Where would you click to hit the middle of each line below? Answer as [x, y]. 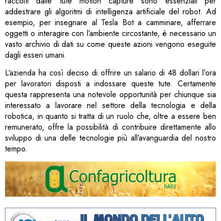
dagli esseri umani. [36, 55]
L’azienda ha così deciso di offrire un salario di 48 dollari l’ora [110, 73]
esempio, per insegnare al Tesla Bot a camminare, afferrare [110, 22]
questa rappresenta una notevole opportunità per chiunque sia [110, 94]
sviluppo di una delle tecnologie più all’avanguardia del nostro [110, 138]
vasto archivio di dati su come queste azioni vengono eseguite [110, 44]
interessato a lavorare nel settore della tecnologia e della [110, 105]
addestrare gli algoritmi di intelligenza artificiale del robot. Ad [110, 11]
